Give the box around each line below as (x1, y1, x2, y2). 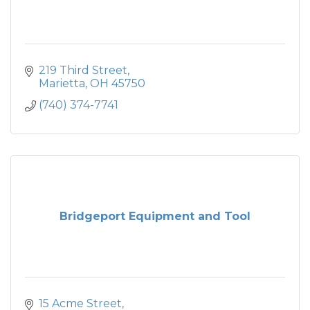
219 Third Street (39, 63, 127, 77)
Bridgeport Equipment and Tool (60, 209, 250, 223)
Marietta (39, 76, 85, 90)
